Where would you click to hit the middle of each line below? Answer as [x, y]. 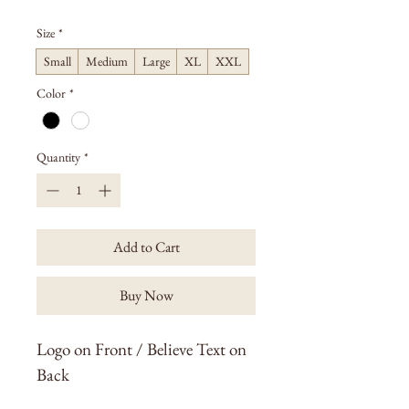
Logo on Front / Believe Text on [143, 349]
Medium [107, 61]
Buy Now [146, 295]
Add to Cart [146, 247]
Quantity [58, 157]
